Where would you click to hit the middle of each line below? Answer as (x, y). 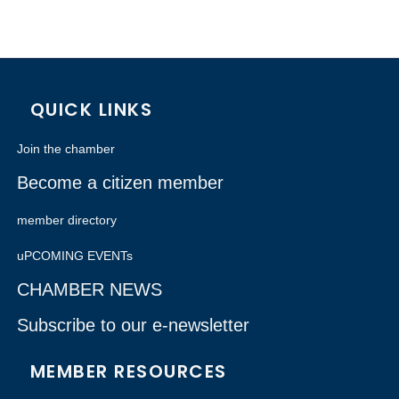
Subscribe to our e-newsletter (133, 325)
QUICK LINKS (91, 110)
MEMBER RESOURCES (128, 371)
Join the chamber (65, 149)
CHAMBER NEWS (89, 289)
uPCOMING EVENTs (74, 256)
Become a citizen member (120, 183)
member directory (66, 220)
